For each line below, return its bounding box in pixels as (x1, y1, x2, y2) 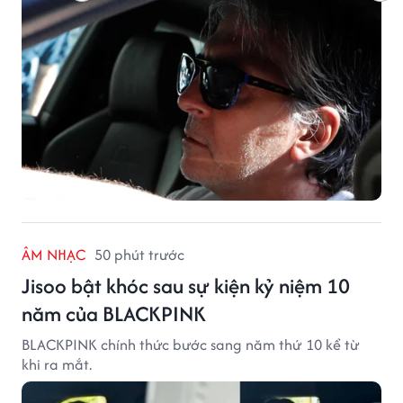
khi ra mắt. (22, 353, 92, 375)
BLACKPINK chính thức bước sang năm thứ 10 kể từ (22, 333, 360, 355)
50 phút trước (94, 243, 184, 265)
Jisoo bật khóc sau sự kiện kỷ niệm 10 (22, 270, 350, 300)
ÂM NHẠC (22, 243, 85, 265)
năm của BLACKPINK (22, 298, 206, 328)
